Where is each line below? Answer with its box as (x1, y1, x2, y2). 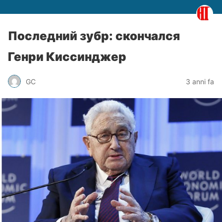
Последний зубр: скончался (8, 29, 180, 43)
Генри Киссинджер (8, 50, 126, 64)
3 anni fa (186, 77, 214, 86)
